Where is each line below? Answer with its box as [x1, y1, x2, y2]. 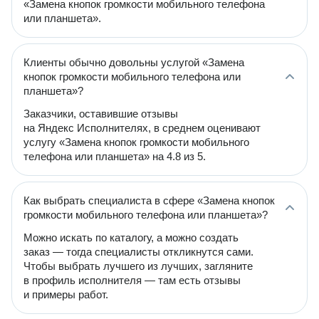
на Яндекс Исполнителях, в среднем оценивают [23, 122, 261, 134]
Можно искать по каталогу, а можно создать [23, 231, 239, 244]
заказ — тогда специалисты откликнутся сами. [23, 246, 253, 258]
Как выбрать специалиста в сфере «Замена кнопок [23, 194, 275, 206]
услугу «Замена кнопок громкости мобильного [23, 136, 249, 148]
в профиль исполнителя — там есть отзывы [23, 274, 241, 286]
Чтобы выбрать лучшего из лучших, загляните [23, 260, 253, 272]
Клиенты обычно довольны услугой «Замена [23, 56, 244, 68]
